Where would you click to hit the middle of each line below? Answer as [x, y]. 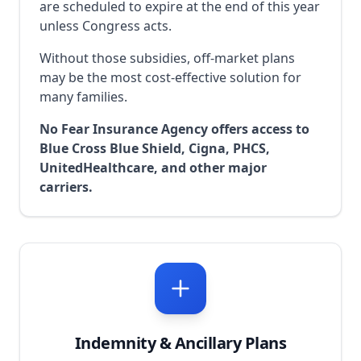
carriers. [66, 187]
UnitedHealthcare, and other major [153, 168]
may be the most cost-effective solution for [170, 77]
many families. [83, 97]
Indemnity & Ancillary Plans [180, 343]
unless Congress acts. [106, 26]
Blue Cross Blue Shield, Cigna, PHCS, [155, 148]
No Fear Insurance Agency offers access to [174, 129]
